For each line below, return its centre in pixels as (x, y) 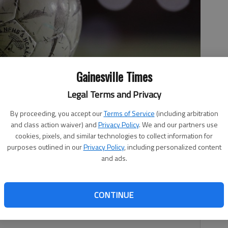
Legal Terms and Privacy (114, 94)
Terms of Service (129, 113)
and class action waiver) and (53, 124)
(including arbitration (187, 113)
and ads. (114, 158)
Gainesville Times (114, 76)
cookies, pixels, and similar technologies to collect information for (114, 136)
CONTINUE (114, 195)
